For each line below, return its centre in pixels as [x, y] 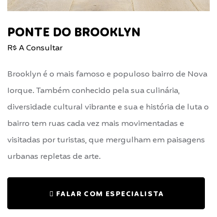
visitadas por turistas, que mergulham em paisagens [106, 140]
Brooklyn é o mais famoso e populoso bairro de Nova [107, 74]
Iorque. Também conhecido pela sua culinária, [93, 91]
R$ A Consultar [35, 48]
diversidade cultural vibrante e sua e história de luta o [108, 107]
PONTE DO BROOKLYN [74, 33]
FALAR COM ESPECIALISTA [109, 194]
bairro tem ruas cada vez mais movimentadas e [96, 124]
